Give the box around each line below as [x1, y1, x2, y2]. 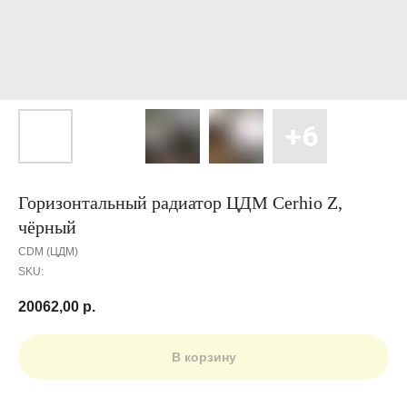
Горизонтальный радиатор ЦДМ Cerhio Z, [18, 193, 342, 213]
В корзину [171, 350, 236, 365]
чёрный [18, 217, 76, 237]
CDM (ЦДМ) [18, 245, 78, 258]
